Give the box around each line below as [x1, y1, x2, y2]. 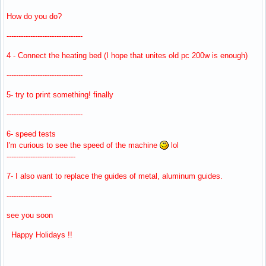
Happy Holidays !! [7, 230, 72, 239]
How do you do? [7, 11, 62, 21]
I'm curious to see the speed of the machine [7, 140, 160, 150]
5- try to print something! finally [7, 90, 113, 99]
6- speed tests [7, 129, 56, 138]
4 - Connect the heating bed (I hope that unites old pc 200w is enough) [7, 50, 248, 60]
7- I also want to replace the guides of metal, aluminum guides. [7, 171, 223, 180]
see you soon [7, 210, 53, 220]
